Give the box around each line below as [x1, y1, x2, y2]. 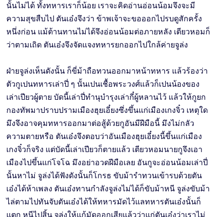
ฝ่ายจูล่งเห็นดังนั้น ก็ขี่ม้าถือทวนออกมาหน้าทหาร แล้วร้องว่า [6, 66, 208, 76]
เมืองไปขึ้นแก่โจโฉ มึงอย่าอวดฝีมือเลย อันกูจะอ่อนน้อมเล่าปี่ [6, 157, 208, 167]
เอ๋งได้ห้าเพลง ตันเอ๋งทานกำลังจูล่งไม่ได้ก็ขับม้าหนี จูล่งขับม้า [6, 184, 210, 193]
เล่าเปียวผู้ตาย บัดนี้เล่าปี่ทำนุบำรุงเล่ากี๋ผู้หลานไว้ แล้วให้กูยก [6, 92, 206, 102]
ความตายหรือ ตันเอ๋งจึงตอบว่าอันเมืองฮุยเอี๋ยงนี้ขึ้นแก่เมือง [6, 131, 202, 141]
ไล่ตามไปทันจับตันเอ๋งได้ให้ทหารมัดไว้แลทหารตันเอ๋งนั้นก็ [6, 197, 201, 206]
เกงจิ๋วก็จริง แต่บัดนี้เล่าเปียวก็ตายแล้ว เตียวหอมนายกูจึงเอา [6, 144, 203, 154]
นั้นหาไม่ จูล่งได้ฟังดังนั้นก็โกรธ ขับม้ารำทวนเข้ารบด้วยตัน [6, 170, 202, 180]
